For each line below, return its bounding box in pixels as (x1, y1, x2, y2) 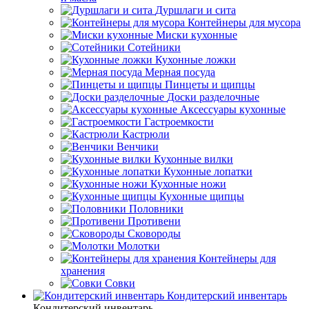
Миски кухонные (156, 28, 237, 41)
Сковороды (128, 227, 181, 239)
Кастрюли (122, 128, 170, 140)
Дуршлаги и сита (155, 3, 236, 16)
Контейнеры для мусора (188, 16, 301, 28)
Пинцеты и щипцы (165, 78, 255, 90)
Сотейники (128, 41, 181, 53)
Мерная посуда (145, 66, 215, 78)
